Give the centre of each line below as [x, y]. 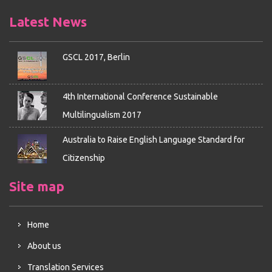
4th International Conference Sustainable [140, 97]
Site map [37, 186]
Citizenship [83, 158]
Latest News [48, 22]
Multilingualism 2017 [102, 115]
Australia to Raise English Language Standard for [153, 140]
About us [44, 246]
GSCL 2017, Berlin [96, 57]
